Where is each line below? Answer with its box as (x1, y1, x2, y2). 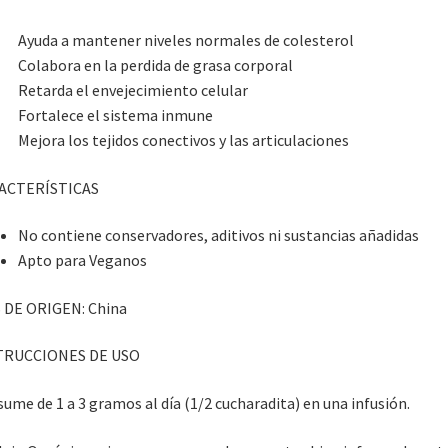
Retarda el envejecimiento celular (17, 79, 248, 100)
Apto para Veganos (17, 250, 147, 271)
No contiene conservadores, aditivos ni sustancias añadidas (17, 225, 419, 246)
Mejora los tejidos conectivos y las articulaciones (17, 129, 349, 150)
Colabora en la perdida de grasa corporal (17, 54, 293, 75)
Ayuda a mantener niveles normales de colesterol (17, 29, 354, 50)
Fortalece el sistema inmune (17, 104, 213, 125)
